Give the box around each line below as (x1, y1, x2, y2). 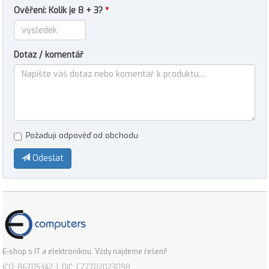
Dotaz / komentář (14, 49, 83, 61)
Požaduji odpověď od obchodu (26, 130, 138, 141)
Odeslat (30, 153, 64, 164)
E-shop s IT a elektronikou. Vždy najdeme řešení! (2, 247, 167, 256)
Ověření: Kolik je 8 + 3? (14, 5, 105, 16)
